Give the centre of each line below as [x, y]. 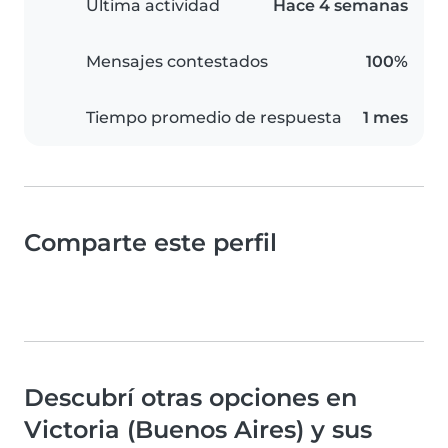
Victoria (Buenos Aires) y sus [198, 429]
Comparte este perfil [150, 242]
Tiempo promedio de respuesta [214, 117]
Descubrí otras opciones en [190, 397]
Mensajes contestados [177, 61]
